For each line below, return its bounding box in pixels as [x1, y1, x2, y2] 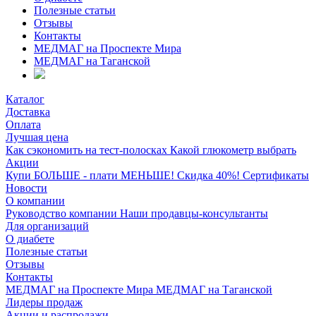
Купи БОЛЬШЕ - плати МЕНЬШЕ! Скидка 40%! [6, 169, 243, 181]
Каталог [6, 92, 44, 105]
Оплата [6, 118, 41, 130]
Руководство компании [6, 207, 120, 219]
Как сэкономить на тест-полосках [6, 143, 170, 156]
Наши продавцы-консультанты [120, 207, 268, 219]
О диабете [6, 232, 54, 245]
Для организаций [6, 219, 89, 232]
